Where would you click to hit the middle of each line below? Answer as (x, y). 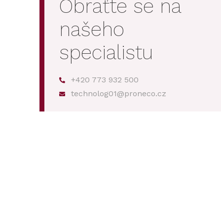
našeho (92, 29)
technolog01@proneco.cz (119, 93)
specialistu (106, 53)
